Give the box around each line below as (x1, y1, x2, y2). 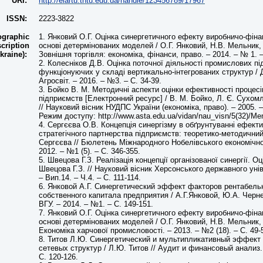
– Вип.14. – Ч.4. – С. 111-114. (39, 173, 141, 182)
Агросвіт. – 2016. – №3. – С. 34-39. (39, 76, 161, 85)
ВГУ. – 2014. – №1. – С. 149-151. (39, 200, 153, 208)
